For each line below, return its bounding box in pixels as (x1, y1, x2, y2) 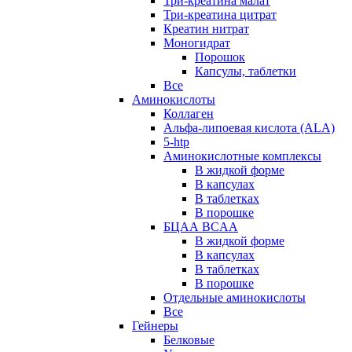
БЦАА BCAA (163, 219, 238, 233)
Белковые (163, 332, 214, 346)
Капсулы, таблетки (195, 64, 296, 78)
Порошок (195, 49, 245, 64)
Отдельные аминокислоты (163, 290, 306, 304)
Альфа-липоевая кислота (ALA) (163, 120, 335, 134)
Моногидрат (163, 35, 230, 49)
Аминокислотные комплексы (163, 148, 321, 163)
